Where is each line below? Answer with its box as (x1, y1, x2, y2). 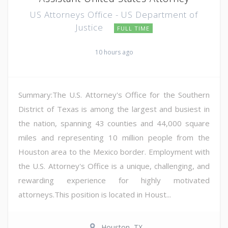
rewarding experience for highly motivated (18, 175, 210, 185)
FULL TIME (117, 24, 150, 32)
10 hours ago (95, 47, 133, 56)
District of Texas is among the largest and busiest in (18, 103, 210, 114)
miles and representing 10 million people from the (18, 132, 210, 142)
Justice (75, 21, 106, 33)
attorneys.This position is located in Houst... (18, 189, 171, 199)
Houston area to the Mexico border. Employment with (18, 146, 210, 157)
